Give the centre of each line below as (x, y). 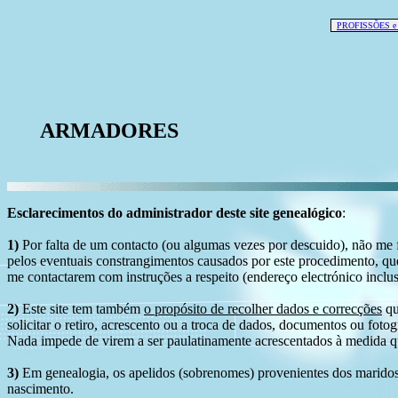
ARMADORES (109, 131)
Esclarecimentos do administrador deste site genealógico (175, 213)
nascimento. (40, 389)
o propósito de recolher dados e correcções (263, 309)
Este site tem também (81, 309)
